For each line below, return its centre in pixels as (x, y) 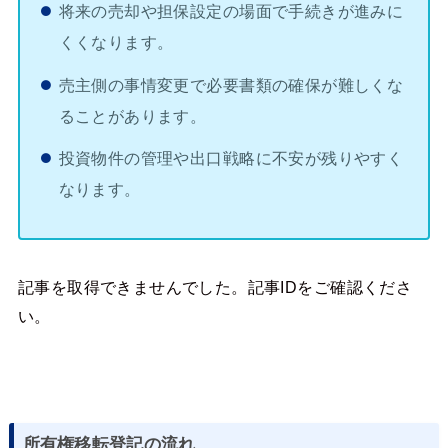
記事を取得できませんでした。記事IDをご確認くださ (215, 286)
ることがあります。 (132, 115)
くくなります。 (116, 41)
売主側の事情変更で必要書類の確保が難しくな (231, 84)
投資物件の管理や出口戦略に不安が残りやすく (231, 158)
